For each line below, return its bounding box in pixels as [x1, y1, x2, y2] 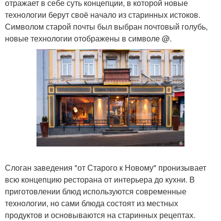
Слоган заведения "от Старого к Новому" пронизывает [5, 162, 206, 174]
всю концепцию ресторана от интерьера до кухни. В [5, 174, 195, 185]
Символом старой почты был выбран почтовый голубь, [5, 21, 208, 32]
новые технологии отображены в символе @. [5, 33, 172, 44]
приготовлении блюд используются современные [5, 185, 186, 197]
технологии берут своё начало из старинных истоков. [5, 9, 200, 20]
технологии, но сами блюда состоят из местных [5, 197, 178, 209]
